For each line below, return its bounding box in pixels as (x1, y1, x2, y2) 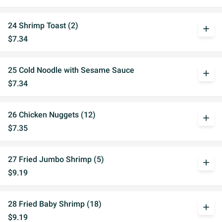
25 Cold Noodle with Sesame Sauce (8, 65, 134, 75)
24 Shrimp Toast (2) (8, 21, 78, 30)
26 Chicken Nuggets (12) (8, 110, 96, 119)
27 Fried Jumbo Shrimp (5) (8, 155, 104, 164)
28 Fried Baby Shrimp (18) (8, 199, 102, 209)
